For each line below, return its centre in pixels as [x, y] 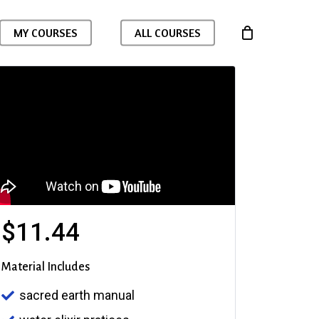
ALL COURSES [168, 33]
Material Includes [46, 267]
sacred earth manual [77, 295]
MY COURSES [46, 33]
